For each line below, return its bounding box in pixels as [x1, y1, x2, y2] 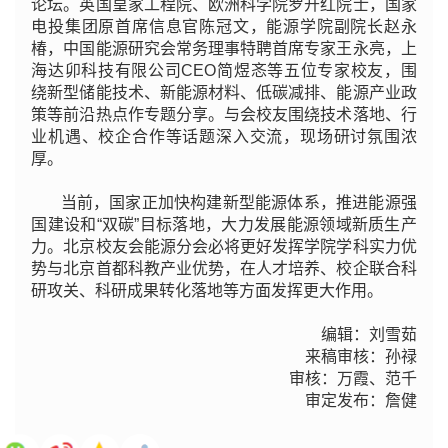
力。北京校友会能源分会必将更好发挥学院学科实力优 [31, 238, 417, 256]
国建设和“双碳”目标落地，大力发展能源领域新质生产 [31, 216, 417, 234]
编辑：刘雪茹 [320, 326, 417, 344]
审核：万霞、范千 [288, 370, 417, 388]
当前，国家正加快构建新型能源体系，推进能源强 [60, 194, 417, 212]
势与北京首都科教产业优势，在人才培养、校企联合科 [31, 260, 417, 278]
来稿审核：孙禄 [304, 348, 417, 366]
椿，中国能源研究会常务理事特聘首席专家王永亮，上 [31, 40, 417, 58]
